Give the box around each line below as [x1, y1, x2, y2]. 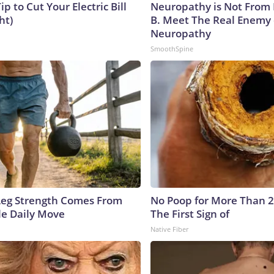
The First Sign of [150, 206, 229, 221]
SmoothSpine [150, 43, 193, 53]
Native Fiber [150, 224, 188, 234]
